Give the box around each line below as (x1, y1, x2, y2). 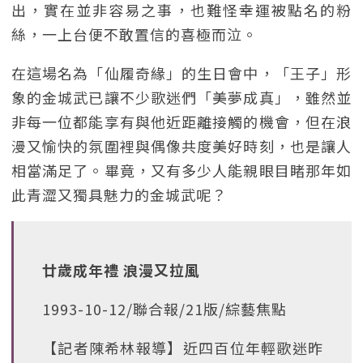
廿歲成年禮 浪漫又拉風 (42, 259, 200, 280)
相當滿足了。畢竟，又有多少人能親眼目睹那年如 (11, 160, 352, 181)
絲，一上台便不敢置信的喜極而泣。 (11, 23, 258, 45)
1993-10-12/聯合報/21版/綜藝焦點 (42, 298, 287, 319)
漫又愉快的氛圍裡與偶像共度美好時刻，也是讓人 (11, 135, 352, 156)
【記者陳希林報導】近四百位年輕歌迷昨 (42, 337, 323, 358)
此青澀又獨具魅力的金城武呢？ (11, 184, 227, 205)
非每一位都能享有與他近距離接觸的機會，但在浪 (11, 111, 352, 132)
